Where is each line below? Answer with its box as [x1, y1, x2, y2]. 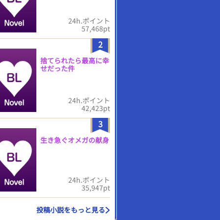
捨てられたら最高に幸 [40, 55, 109, 65]
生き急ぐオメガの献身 [40, 135, 109, 145]
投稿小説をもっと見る [36, 205, 105, 215]
